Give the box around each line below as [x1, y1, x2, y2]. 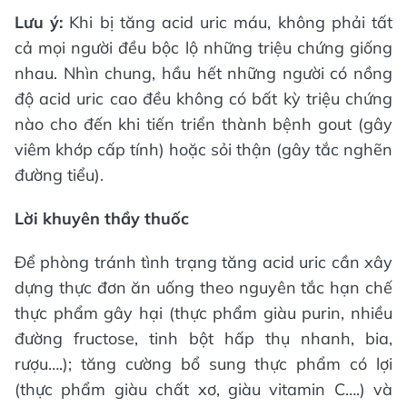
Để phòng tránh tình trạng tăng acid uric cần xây [15, 252, 392, 273]
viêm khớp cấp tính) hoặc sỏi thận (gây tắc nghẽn [15, 139, 392, 160]
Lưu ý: [15, 12, 70, 33]
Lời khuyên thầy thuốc [15, 208, 189, 229]
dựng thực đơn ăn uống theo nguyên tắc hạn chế [15, 277, 392, 298]
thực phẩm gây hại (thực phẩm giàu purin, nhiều [15, 303, 392, 323]
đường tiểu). [15, 164, 104, 185]
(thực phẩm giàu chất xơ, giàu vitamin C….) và [15, 379, 392, 400]
